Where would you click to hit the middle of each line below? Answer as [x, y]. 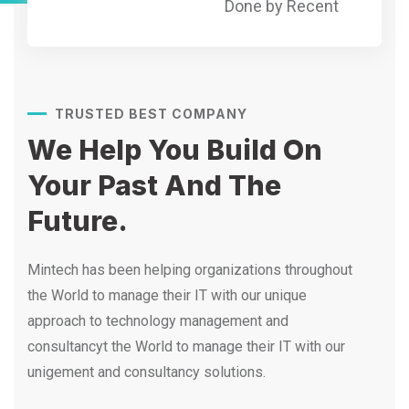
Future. [78, 221]
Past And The [189, 186]
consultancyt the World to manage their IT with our [186, 347]
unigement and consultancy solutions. [147, 372]
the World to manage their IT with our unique [167, 296]
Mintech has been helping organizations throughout [190, 270]
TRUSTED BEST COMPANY [151, 114]
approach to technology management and [158, 321]
